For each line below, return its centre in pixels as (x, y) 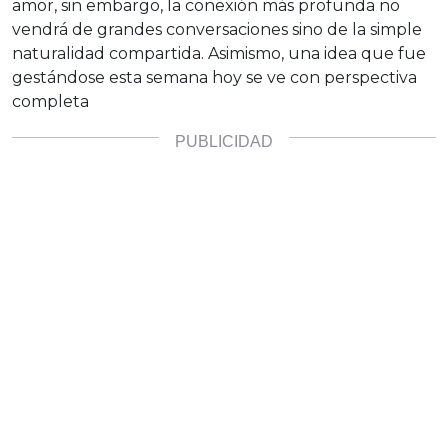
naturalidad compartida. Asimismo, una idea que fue (219, 54)
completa (50, 102)
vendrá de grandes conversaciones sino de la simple (217, 30)
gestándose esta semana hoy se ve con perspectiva (214, 78)
